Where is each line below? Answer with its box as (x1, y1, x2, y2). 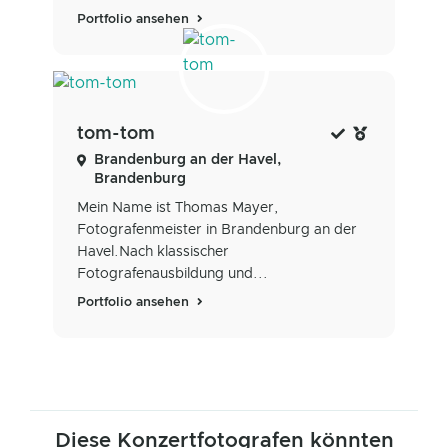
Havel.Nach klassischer (77, 245, 229, 260)
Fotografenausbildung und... (77, 267, 268, 282)
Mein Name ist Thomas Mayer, (77, 201, 278, 216)
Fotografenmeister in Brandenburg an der (77, 223, 357, 238)
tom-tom (77, 125, 155, 144)
